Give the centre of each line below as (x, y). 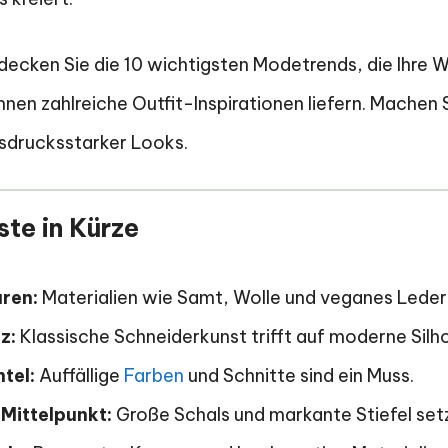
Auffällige (79, 376)
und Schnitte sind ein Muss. (299, 376)
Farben (154, 376)
